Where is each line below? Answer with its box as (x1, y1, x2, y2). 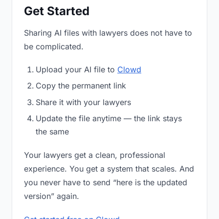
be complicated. (24, 42, 84, 51)
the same (36, 127, 69, 137)
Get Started (24, 4, 89, 18)
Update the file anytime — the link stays (36, 113, 182, 124)
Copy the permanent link (36, 81, 126, 91)
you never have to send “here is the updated (24, 177, 187, 188)
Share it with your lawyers (36, 97, 131, 107)
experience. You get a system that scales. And (24, 164, 194, 174)
